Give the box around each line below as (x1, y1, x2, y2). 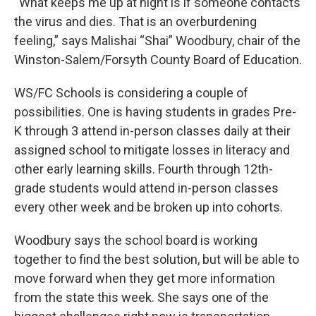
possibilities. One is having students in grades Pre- (14, 104, 296, 120)
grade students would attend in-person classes (14, 181, 279, 196)
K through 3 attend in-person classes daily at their (14, 123, 291, 139)
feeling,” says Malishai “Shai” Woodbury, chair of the (14, 33, 300, 49)
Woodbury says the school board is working (14, 233, 257, 248)
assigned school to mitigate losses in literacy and (14, 142, 290, 158)
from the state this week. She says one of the (14, 290, 269, 305)
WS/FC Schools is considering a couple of (14, 85, 248, 101)
